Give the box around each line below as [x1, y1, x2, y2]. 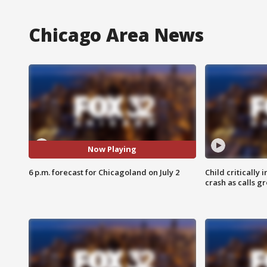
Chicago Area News [29, 22, 204, 47]
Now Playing [88, 144, 137, 155]
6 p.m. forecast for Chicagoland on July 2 [29, 166, 179, 178]
